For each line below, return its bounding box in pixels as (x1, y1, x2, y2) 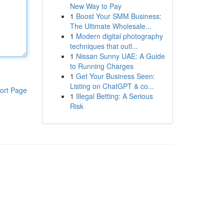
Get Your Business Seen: (75, 71, 155, 81)
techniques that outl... (69, 41, 138, 51)
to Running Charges (69, 61, 133, 71)
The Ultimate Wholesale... (69, 21, 151, 31)
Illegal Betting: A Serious (75, 91, 153, 101)
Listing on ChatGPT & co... (69, 81, 154, 91)
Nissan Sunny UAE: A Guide (75, 51, 165, 61)
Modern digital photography (75, 31, 163, 41)
